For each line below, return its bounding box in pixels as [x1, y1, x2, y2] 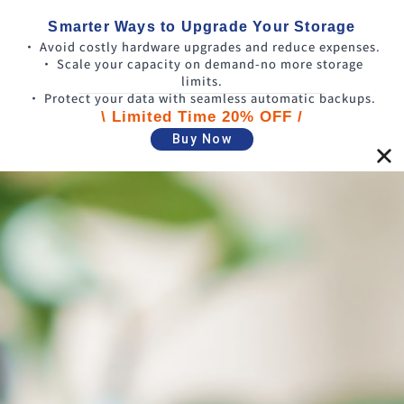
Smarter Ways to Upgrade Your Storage [48, 19, 356, 35]
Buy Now [171, 132, 233, 147]
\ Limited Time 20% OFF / [100, 108, 303, 126]
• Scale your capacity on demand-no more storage [41, 55, 363, 73]
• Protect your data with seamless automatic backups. [28, 89, 376, 107]
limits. [181, 72, 223, 90]
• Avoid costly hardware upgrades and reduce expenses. [23, 38, 381, 56]
